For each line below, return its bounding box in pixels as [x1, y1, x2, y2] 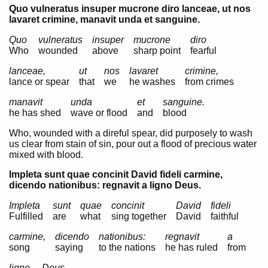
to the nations [99, 242, 156, 252]
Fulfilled [9, 211, 43, 221]
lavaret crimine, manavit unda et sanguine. [9, 14, 200, 25]
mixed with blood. [9, 150, 83, 160]
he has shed [9, 108, 61, 118]
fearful [190, 45, 217, 56]
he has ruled [165, 242, 218, 252]
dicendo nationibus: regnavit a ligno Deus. [9, 180, 201, 190]
